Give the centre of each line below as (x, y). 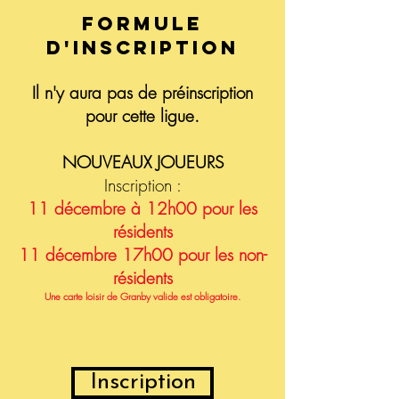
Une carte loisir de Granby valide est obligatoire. (142, 296)
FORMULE (142, 24)
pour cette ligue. (142, 116)
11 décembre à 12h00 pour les (142, 208)
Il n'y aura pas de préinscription (142, 93)
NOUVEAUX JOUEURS (142, 162)
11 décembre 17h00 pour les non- (142, 255)
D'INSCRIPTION (142, 48)
